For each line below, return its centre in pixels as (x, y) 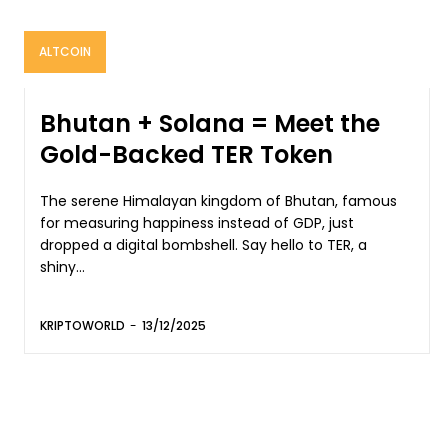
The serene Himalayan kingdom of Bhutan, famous (218, 200)
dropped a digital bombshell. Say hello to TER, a (141, 244)
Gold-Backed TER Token (186, 154)
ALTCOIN (65, 51)
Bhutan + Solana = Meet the (210, 123)
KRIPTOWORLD (82, 325)
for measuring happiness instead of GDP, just (197, 222)
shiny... (62, 266)
